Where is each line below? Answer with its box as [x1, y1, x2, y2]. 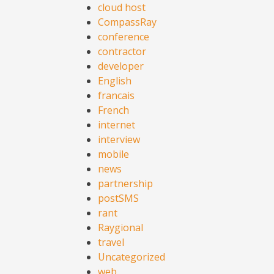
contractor [98, 45, 146, 59]
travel [98, 235, 124, 250]
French [98, 103, 129, 117]
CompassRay [98, 15, 157, 29]
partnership [98, 177, 153, 191]
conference [98, 30, 149, 44]
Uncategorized [98, 250, 165, 264]
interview [98, 133, 140, 147]
